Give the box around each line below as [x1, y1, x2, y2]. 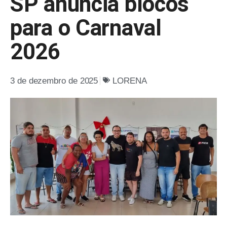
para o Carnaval [10, 14, 162, 41]
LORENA [112, 75, 147, 86]
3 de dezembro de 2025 [10, 75, 98, 86]
